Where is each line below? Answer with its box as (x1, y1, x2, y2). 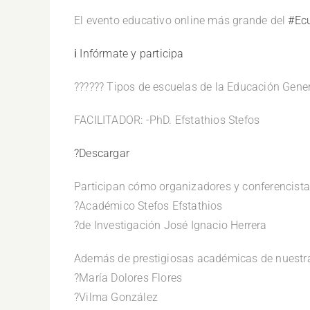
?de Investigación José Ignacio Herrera (74, 218, 267, 232)
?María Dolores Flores (74, 271, 183, 284)
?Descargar (74, 146, 129, 160)
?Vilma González (74, 290, 158, 304)
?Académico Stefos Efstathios (74, 199, 223, 212)
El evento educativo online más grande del (74, 13, 289, 27)
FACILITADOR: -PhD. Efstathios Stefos (74, 113, 260, 127)
